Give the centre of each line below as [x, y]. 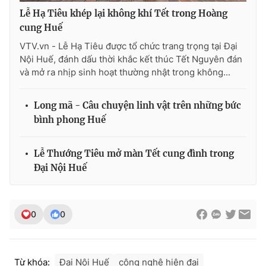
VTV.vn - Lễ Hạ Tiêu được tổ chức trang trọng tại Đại [129, 46]
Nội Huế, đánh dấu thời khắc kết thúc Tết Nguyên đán [131, 59]
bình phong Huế [70, 120]
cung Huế [41, 28]
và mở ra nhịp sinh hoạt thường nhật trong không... [125, 72]
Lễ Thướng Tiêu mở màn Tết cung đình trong [134, 154]
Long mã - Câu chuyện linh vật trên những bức [137, 106]
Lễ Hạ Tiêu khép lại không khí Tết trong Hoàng [123, 14]
